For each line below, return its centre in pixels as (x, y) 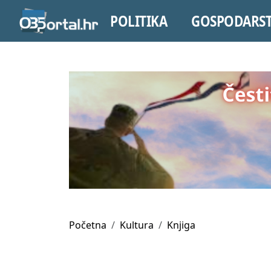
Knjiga (181, 225)
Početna (88, 225)
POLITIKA (138, 21)
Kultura (137, 225)
